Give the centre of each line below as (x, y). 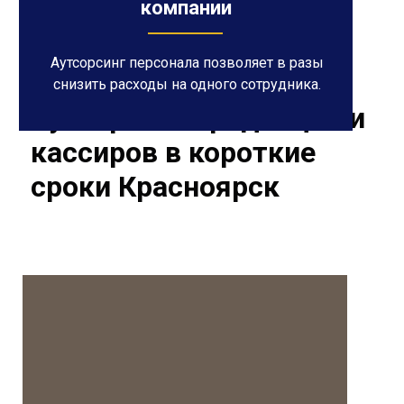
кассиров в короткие (173, 152)
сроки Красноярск (155, 187)
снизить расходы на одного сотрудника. (187, 84)
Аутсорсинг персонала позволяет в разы (187, 63)
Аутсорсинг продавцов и (198, 118)
